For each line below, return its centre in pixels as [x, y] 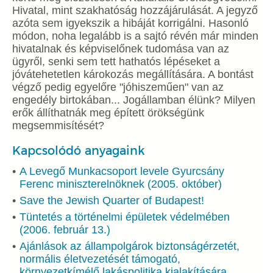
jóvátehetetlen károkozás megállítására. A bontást [133, 74]
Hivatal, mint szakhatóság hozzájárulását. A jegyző [135, 10]
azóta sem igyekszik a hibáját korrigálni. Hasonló [130, 23]
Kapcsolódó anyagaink [79, 151]
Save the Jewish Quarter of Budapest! [112, 200]
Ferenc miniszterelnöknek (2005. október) [121, 184]
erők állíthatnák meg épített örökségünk [108, 113]
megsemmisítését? [58, 126]
